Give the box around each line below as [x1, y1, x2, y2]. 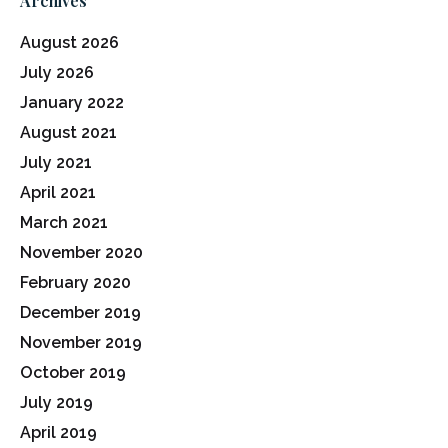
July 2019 [20, 392, 93, 412]
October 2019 [20, 362, 126, 382]
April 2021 [20, 182, 96, 202]
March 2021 [20, 212, 108, 232]
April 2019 [20, 422, 97, 442]
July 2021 [20, 152, 92, 172]
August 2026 [20, 32, 119, 52]
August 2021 [20, 122, 117, 142]
